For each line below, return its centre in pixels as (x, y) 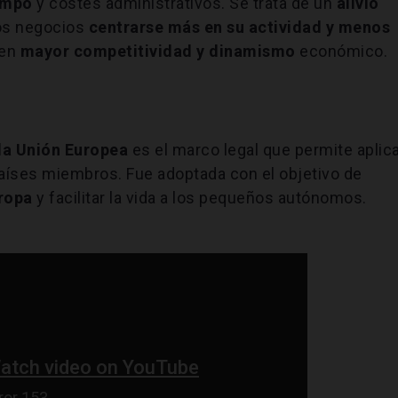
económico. (344, 51)
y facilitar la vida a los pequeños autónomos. (199, 197)
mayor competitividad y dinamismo (160, 51)
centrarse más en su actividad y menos (239, 27)
